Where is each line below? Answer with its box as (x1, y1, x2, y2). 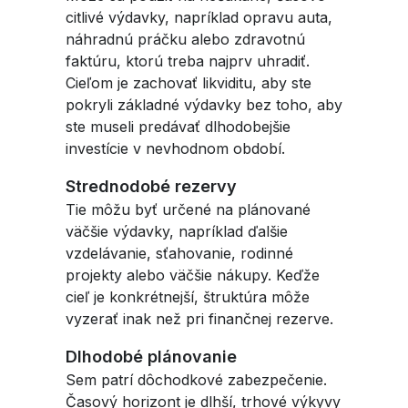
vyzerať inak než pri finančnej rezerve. (66, 310, 338, 328)
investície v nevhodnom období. (66, 139, 290, 158)
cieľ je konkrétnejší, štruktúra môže (66, 288, 310, 306)
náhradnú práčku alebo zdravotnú (66, 30, 305, 48)
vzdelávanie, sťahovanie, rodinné (66, 244, 293, 262)
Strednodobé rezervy (66, 177, 237, 196)
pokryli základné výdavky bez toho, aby (66, 96, 342, 114)
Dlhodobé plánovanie (66, 347, 241, 366)
